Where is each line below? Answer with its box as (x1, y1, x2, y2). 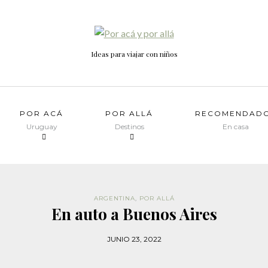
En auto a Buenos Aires (51, 203, 217, 224)
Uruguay (26, 122, 57, 131)
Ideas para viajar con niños (90, 49, 178, 59)
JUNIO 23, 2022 (106, 234, 162, 243)
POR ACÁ (20, 109, 63, 118)
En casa (223, 122, 249, 131)
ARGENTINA (93, 194, 135, 202)
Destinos (114, 122, 144, 131)
